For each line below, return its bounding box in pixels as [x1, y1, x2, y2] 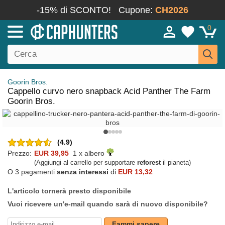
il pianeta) [161, 159, 191, 166]
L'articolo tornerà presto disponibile [8, 187, 131, 195]
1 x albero [69, 149, 106, 157]
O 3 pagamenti [8, 168, 57, 176]
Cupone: [119, 5, 155, 15]
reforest [137, 159, 161, 166]
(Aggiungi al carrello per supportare [34, 159, 137, 166]
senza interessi [57, 168, 108, 176]
